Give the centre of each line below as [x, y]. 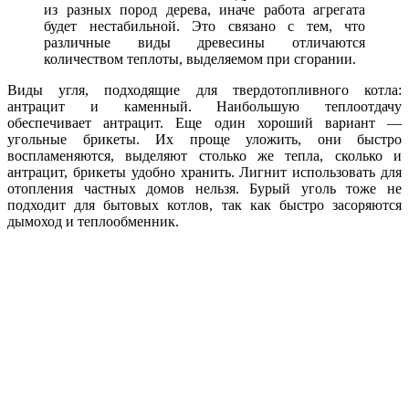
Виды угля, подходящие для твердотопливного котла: [204, 89]
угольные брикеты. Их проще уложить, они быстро [204, 139]
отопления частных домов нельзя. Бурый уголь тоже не [204, 188]
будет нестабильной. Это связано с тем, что [204, 26]
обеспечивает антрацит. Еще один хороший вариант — [204, 122]
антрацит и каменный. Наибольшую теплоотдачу [204, 106]
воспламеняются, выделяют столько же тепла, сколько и [204, 155]
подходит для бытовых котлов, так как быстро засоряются [204, 204]
